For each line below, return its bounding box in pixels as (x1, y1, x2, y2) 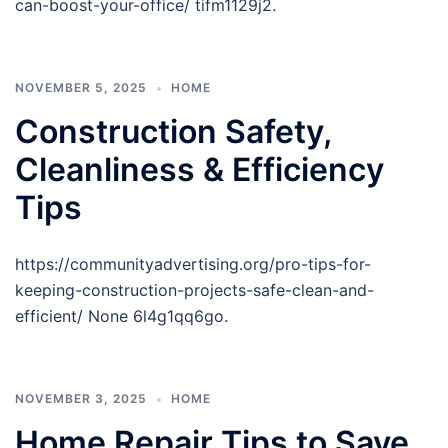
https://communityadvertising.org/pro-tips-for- (15, 254, 371, 274)
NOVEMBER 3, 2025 (15, 391, 147, 406)
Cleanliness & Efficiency (15, 150, 384, 189)
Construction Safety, (15, 112, 331, 151)
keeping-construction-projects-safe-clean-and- (15, 280, 374, 300)
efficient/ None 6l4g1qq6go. (15, 306, 228, 326)
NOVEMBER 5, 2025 (15, 80, 147, 95)
